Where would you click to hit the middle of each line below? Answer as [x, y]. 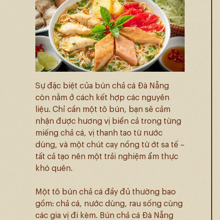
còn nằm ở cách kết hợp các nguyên [102, 97]
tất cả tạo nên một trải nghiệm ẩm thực [107, 156]
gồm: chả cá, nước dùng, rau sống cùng [109, 204]
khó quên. [54, 168]
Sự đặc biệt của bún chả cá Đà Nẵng [102, 86]
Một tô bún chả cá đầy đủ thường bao [106, 192]
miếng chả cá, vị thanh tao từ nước [99, 133]
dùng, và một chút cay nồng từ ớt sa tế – [110, 145]
